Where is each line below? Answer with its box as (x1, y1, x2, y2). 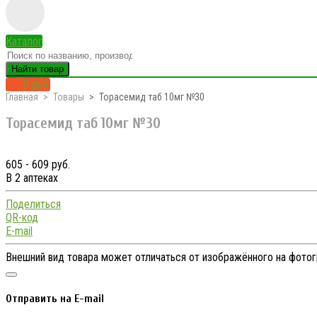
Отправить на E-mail (6, 292, 104, 306)
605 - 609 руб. (6, 157, 70, 171)
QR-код (6, 210, 38, 224)
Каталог (6, 35, 42, 48)
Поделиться (6, 197, 61, 211)
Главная (6, 91, 38, 103)
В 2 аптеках (6, 171, 58, 185)
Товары (53, 91, 84, 103)
